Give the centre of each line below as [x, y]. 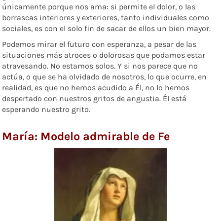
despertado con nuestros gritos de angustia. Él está [94, 98]
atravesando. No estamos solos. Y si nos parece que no [100, 66]
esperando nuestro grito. [46, 109]
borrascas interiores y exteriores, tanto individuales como [106, 17]
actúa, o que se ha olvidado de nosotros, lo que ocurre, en [105, 76]
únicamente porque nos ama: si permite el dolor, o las [99, 6]
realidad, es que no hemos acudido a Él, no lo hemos [96, 87]
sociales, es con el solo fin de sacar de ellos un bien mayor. [107, 28]
